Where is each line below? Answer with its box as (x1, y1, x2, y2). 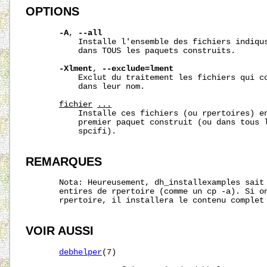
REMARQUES (26, 154, 103, 168)
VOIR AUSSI (26, 224, 94, 238)
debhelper (59, 248, 103, 257)
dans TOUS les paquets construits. (26, 46, 236, 55)
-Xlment (59, 64, 93, 73)
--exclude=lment (102, 64, 174, 73)
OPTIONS (26, 5, 80, 18)
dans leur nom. (26, 82, 145, 91)
